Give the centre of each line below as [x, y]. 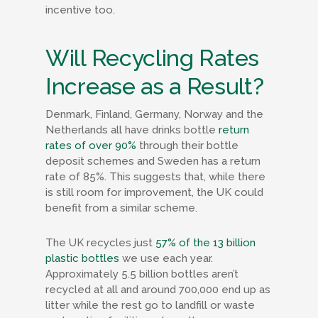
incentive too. [82, 10]
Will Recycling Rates [152, 58]
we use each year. [166, 258]
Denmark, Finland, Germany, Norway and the [154, 114]
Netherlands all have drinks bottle [132, 130]
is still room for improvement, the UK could [154, 192]
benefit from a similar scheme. [121, 208]
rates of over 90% [91, 146]
